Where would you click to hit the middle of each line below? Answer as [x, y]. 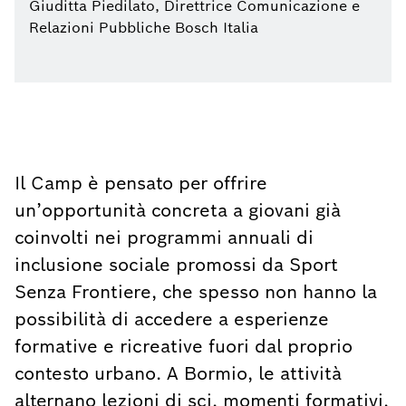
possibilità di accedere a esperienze [172, 319]
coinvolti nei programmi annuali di [164, 237]
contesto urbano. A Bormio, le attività [178, 373]
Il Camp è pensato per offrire [141, 183]
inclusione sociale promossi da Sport [176, 265]
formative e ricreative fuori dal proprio [184, 346]
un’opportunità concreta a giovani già [178, 210]
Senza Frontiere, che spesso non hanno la [196, 292]
